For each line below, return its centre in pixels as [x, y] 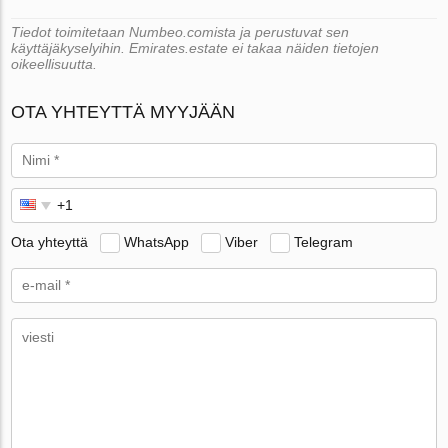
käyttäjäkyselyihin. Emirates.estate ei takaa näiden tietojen [195, 48]
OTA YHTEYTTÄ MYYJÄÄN [123, 112]
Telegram [324, 242]
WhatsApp [157, 242]
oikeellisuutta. [54, 64]
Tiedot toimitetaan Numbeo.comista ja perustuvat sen [180, 32]
